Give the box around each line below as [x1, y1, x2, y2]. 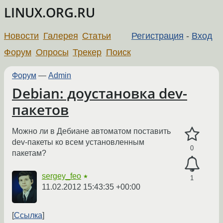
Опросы [35, 47, 69, 57]
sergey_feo [42, 172, 81, 181]
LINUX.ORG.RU [4, 4, 95, 21]
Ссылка [14, 211, 42, 220]
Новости [4, 30, 39, 41]
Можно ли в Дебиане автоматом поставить [12, 127, 171, 136]
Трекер [73, 47, 102, 57]
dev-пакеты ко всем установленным [12, 138, 144, 147]
